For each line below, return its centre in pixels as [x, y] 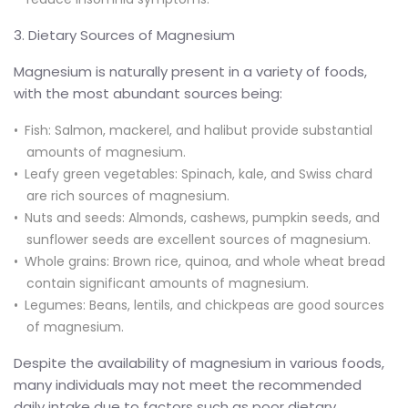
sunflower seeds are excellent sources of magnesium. [199, 239]
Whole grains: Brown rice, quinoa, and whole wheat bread [205, 261]
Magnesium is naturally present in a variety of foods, [190, 71]
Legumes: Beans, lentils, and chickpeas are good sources [204, 305]
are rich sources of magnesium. [128, 195]
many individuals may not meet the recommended [188, 384]
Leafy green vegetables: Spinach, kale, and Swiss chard [199, 173]
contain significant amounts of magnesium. [168, 283]
